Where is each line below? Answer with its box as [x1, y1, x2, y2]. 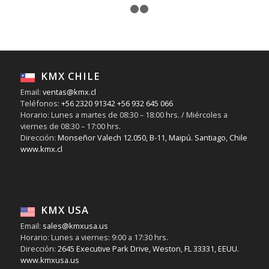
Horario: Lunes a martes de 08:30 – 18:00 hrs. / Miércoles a [20, 109, 228, 121]
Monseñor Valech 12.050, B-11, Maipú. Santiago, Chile [55, 132, 247, 144]
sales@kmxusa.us [40, 220, 108, 232]
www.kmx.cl [20, 144, 62, 155]
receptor [51, 26, 88, 37]
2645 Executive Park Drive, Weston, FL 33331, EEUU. [57, 243, 239, 255]
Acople [55, 16, 83, 28]
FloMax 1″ [49, 35, 89, 47]
